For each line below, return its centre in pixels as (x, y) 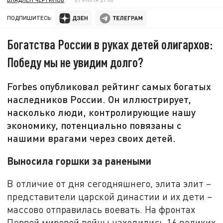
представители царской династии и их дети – (110, 197)
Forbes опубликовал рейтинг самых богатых (109, 86)
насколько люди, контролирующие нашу (102, 112)
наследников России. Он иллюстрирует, (99, 99)
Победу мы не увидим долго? (75, 62)
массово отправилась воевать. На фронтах (101, 210)
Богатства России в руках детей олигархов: (110, 44)
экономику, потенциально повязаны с (94, 125)
